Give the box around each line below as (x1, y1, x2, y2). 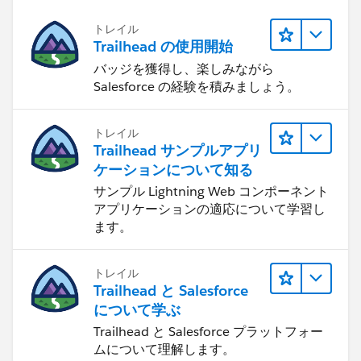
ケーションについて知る (93, 160, 253, 179)
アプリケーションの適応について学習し (93, 200, 326, 218)
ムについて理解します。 (93, 340, 235, 358)
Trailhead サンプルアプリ (93, 140, 262, 160)
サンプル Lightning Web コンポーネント (93, 182, 329, 200)
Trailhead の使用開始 (93, 37, 233, 56)
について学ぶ (93, 300, 180, 319)
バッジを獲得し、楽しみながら (93, 60, 274, 77)
